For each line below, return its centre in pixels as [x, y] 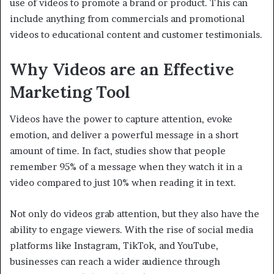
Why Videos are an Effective [122, 69]
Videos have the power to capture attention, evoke [121, 119]
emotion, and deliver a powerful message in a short [124, 135]
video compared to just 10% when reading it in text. [123, 183]
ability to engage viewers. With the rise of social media [131, 230]
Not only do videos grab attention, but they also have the [135, 214]
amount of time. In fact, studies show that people [118, 151]
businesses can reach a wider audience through [115, 262]
